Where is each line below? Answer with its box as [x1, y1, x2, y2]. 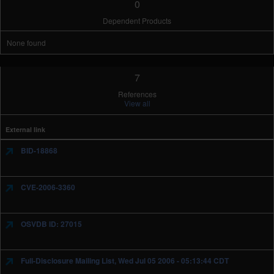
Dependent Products [103, 15, 171, 26]
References [117, 89, 157, 99]
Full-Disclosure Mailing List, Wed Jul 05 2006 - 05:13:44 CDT [19, 255, 229, 266]
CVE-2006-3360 [19, 182, 75, 193]
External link [6, 125, 45, 134]
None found [7, 37, 46, 48]
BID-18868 [19, 145, 57, 156]
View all [124, 98, 150, 108]
